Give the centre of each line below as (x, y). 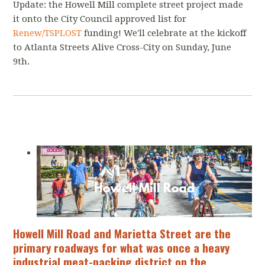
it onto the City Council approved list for (100, 19)
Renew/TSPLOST (48, 33)
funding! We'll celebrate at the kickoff (164, 33)
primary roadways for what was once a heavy (122, 248)
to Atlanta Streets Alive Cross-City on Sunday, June (122, 47)
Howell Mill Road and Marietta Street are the (122, 233)
